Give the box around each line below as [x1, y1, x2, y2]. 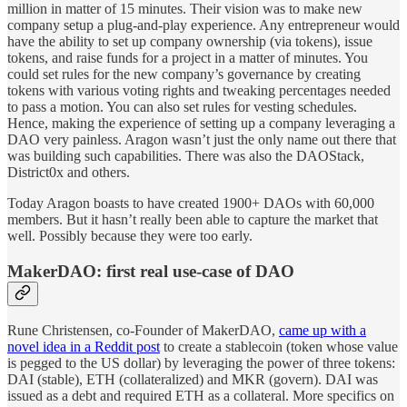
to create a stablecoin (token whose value [160, 339, 398, 355]
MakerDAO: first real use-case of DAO [7, 261, 294, 281]
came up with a [279, 323, 366, 339]
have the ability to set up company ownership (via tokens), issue [7, 34, 372, 50]
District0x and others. [7, 164, 130, 181]
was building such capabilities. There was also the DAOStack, [7, 148, 364, 164]
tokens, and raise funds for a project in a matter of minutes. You [7, 50, 368, 66]
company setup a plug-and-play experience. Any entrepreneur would [7, 17, 400, 34]
